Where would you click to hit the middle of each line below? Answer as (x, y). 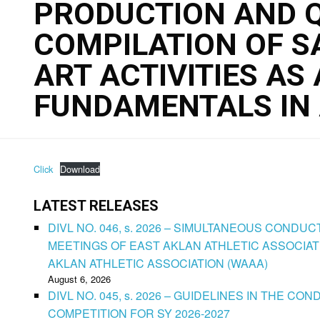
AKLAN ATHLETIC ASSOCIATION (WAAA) (158, 263)
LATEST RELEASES (96, 206)
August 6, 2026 (79, 279)
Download (80, 169)
